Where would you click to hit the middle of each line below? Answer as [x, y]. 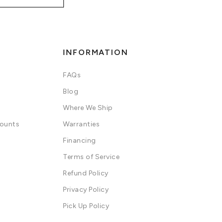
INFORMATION [96, 52]
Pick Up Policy [86, 206]
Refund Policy [86, 173]
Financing [80, 140]
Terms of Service [91, 157]
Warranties [81, 124]
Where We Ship [88, 108]
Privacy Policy [86, 190]
